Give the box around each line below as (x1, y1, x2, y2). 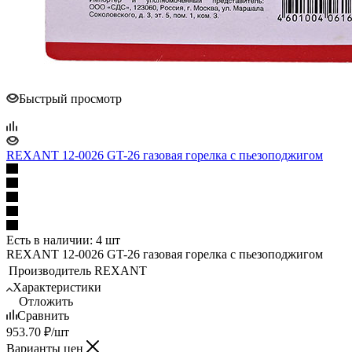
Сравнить (17, 308, 69, 322)
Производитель (9, 263, 91, 277)
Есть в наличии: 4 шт (6, 233, 120, 247)
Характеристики (13, 280, 101, 294)
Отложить (19, 294, 73, 308)
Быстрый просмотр (19, 91, 122, 105)
